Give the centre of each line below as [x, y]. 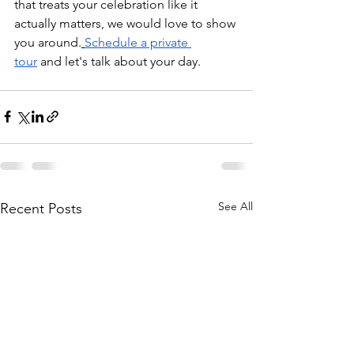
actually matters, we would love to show [126, 23]
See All [235, 206]
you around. [48, 42]
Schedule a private [138, 42]
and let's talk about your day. [119, 61]
